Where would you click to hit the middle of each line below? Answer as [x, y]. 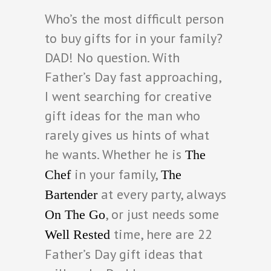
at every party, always [162, 194]
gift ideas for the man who [122, 115]
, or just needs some [162, 214]
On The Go [75, 214]
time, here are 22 [161, 234]
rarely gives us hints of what [127, 135]
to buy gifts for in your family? [134, 38]
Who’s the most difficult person [134, 18]
